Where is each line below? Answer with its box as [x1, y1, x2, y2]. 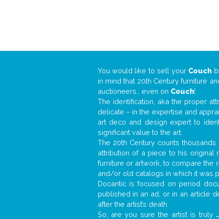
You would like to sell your [97, 66, 189, 75]
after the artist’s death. [97, 200, 169, 208]
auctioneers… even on [97, 87, 171, 95]
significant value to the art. [97, 128, 182, 136]
